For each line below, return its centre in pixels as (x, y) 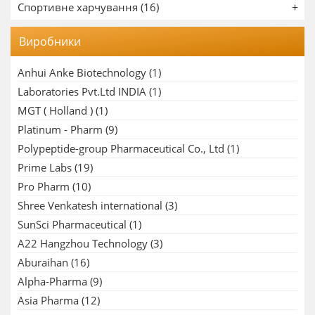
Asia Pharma (48, 301)
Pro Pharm (44, 187)
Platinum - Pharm (60, 130)
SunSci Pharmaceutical (72, 225)
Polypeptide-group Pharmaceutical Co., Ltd (121, 149)
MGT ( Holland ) (55, 111)
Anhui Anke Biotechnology (82, 73)
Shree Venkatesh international (90, 206)
